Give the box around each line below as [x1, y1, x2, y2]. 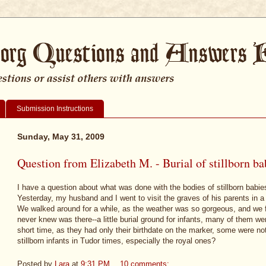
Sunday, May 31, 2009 [17, 131, 104, 141]
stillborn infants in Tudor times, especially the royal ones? [17, 236, 216, 246]
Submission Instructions [17, 104, 93, 113]
